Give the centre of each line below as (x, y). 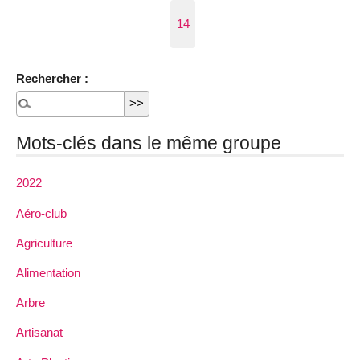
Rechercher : (52, 78)
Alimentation (48, 272)
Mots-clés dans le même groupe (149, 143)
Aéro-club (41, 213)
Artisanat (39, 333)
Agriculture (44, 243)
